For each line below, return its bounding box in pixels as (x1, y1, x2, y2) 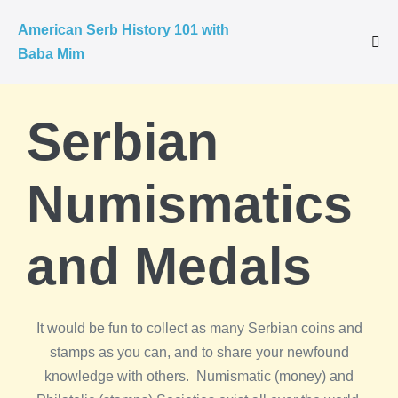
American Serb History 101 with (18, 22, 229, 37)
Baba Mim (18, 46, 84, 61)
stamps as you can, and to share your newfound (49, 345, 349, 360)
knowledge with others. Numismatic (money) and (44, 369, 354, 384)
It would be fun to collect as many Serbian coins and (36, 321, 362, 336)
